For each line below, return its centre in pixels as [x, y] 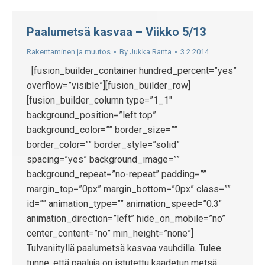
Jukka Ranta [151, 52]
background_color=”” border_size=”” [102, 130]
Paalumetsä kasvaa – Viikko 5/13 [116, 32]
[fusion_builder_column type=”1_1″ [99, 100]
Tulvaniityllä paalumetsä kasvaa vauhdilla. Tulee [124, 248]
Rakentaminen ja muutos [69, 52]
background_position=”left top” [91, 115]
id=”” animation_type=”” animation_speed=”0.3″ [124, 204]
